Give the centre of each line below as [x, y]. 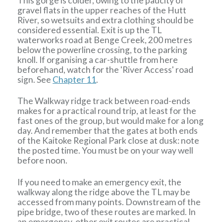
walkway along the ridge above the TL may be [104, 192]
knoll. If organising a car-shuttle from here [98, 59]
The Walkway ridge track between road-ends [104, 101]
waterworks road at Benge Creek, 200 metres [105, 40]
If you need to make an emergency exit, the [100, 182]
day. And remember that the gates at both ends [108, 131]
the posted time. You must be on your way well [106, 151]
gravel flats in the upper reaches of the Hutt [102, 10]
